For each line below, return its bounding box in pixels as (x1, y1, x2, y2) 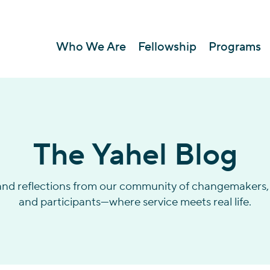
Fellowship (138, 39, 196, 55)
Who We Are (56, 39, 126, 55)
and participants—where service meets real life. (19, 195, 251, 209)
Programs (209, 39, 261, 55)
